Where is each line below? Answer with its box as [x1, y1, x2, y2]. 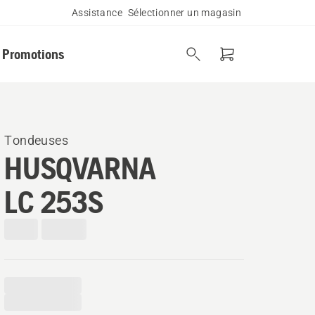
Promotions [1, 46, 64, 62]
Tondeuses [4, 133, 68, 148]
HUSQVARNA [4, 150, 156, 186]
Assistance [72, 7, 122, 18]
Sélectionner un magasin [128, 7, 242, 18]
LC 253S [4, 184, 103, 219]
